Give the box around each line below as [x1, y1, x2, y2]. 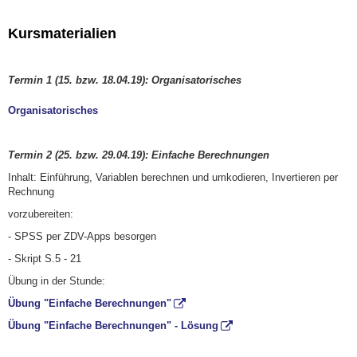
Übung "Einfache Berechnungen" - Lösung [8, 319, 218, 331]
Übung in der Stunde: [8, 274, 105, 287]
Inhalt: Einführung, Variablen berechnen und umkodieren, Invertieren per [8, 171, 338, 183]
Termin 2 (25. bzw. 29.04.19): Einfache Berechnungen [8, 148, 269, 161]
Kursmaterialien [8, 25, 116, 41]
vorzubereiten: [8, 207, 73, 220]
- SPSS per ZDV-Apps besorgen [8, 229, 156, 242]
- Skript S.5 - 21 [8, 252, 81, 265]
